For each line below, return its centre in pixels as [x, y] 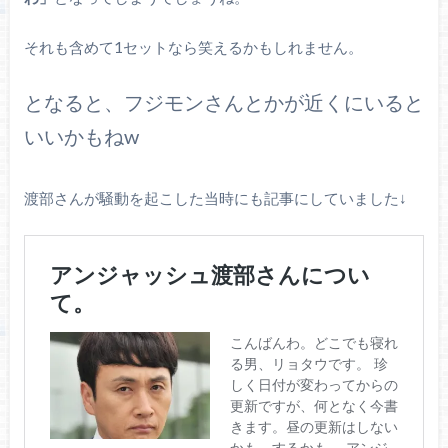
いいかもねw [81, 135]
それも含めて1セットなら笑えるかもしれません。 [193, 47]
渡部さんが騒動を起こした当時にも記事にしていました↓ [215, 197]
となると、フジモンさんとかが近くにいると [223, 101]
